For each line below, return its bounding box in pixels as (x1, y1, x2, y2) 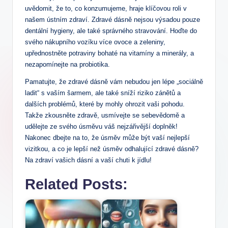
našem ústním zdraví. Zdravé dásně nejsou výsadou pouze (25, 15, 200, 23)
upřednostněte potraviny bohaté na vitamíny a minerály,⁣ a (25, 49, 194, 57)
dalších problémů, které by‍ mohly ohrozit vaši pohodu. (25, 100, 185, 108)
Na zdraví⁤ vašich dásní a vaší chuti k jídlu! (25, 156, 152, 164)
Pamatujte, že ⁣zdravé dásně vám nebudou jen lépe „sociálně (25, 77, 203, 85)
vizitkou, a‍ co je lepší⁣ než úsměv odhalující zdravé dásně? (25, 145, 198, 153)
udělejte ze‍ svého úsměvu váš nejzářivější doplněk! (25, 122, 178, 130)
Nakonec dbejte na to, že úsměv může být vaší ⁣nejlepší (25, 133, 190, 141)
